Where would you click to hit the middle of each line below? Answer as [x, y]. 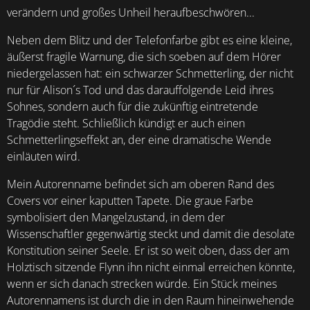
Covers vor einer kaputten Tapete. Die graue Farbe [130, 201]
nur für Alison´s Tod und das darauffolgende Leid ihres [140, 90]
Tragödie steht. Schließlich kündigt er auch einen [126, 124]
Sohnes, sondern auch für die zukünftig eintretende [133, 107]
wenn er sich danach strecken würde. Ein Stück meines [142, 284]
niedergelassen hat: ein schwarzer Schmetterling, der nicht [150, 74]
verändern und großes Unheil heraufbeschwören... [131, 13]
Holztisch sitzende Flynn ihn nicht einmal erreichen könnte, [151, 267]
